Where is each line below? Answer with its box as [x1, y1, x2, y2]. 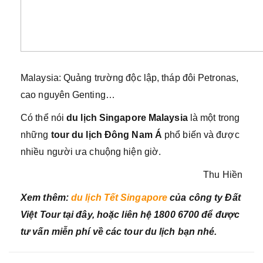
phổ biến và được [161, 129, 240, 140]
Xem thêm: [21, 192, 71, 203]
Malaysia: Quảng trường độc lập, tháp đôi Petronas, [21, 72, 239, 83]
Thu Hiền [203, 169, 242, 180]
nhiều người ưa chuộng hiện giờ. [21, 146, 161, 157]
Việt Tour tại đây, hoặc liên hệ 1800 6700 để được [21, 209, 240, 220]
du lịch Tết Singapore [71, 192, 168, 203]
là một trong [187, 112, 240, 123]
